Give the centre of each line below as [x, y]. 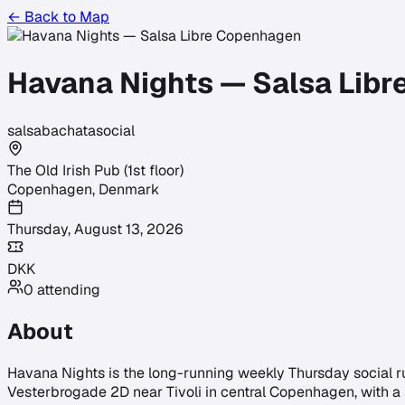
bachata [69, 130]
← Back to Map [58, 17]
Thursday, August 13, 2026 [95, 229]
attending [67, 289]
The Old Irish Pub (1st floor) [95, 170]
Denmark [129, 189]
